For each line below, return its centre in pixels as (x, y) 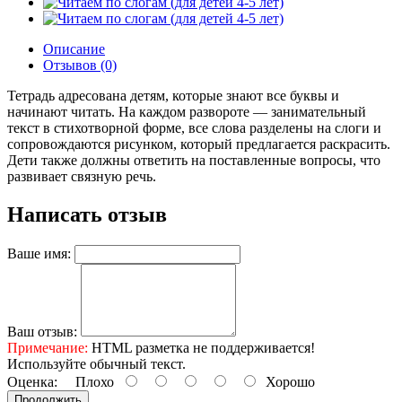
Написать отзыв (87, 214)
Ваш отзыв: (42, 331)
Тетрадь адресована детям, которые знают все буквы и (173, 95)
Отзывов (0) (80, 65)
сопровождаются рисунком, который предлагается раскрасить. (199, 144)
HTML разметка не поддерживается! (201, 347)
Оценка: (32, 381)
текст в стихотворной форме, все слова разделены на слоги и (194, 127)
